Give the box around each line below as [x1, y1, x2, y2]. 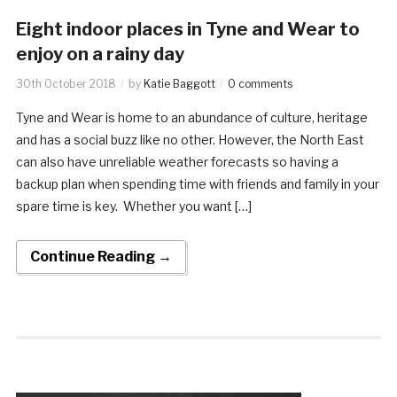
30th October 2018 [15, 76, 116, 90]
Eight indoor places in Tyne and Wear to [15, 18, 360, 40]
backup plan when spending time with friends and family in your [15, 175, 379, 191]
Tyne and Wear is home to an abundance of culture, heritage [15, 109, 368, 125]
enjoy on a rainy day [15, 43, 184, 65]
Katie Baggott [143, 76, 215, 90]
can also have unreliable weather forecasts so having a [15, 153, 339, 169]
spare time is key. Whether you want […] [15, 198, 252, 214]
